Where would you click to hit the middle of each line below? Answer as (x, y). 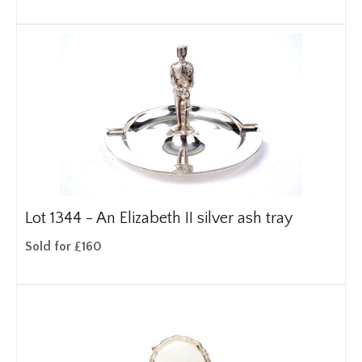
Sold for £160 (63, 246)
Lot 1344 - (61, 218)
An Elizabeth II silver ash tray (194, 218)
